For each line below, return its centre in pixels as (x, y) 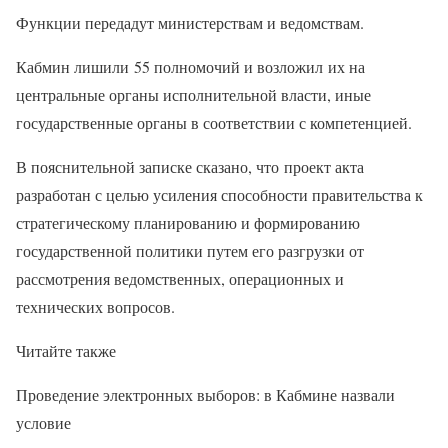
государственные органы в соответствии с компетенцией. (214, 123)
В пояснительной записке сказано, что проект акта (190, 167)
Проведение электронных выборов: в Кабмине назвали (205, 395)
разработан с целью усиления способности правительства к (219, 195)
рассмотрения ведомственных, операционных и (180, 279)
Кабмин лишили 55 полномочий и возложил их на (190, 67)
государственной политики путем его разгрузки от (190, 251)
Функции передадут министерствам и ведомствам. (190, 23)
